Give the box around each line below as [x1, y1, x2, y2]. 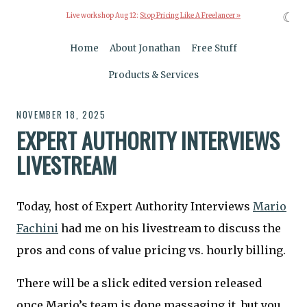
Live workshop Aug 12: [66, 12, 140, 21]
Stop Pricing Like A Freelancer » [140, 12, 241, 21]
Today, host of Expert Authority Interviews [16, 199, 253, 214]
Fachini [16, 221, 58, 236]
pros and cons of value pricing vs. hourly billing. [16, 243, 286, 258]
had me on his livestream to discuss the [58, 221, 281, 236]
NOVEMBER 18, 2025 [16, 108, 106, 122]
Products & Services [108, 69, 199, 82]
